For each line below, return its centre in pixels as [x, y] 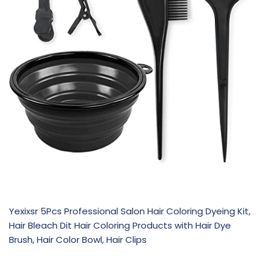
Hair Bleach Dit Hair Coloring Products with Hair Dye [120, 225]
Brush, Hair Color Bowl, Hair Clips [78, 239]
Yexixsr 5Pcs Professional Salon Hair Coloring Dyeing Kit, [130, 211]
